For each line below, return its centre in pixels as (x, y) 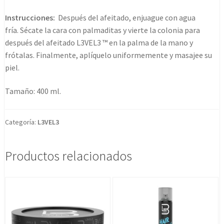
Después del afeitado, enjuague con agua (125, 17)
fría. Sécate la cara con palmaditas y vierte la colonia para (102, 30)
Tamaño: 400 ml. (33, 91)
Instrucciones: (30, 17)
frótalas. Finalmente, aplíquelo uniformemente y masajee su (108, 55)
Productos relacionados (68, 156)
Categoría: (21, 122)
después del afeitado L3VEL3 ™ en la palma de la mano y (99, 42)
